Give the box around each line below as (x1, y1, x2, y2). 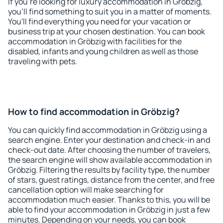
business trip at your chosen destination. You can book (8, 26, 205, 37)
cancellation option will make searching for (8, 184, 164, 195)
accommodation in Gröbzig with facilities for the (8, 36, 182, 47)
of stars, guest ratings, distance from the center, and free (8, 174, 215, 185)
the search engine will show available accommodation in (8, 154, 212, 165)
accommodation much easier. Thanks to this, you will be (8, 194, 210, 205)
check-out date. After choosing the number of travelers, (8, 144, 211, 155)
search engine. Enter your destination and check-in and (8, 134, 210, 145)
